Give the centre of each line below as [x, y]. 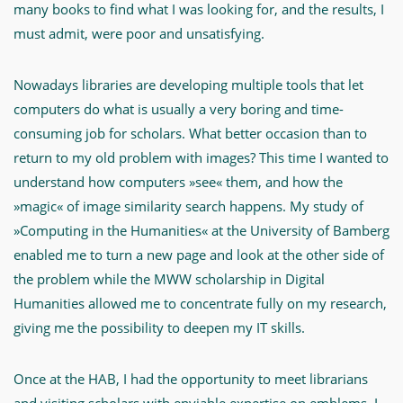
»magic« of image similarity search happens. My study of [188, 206]
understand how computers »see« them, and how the [178, 182]
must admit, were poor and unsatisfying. [141, 33]
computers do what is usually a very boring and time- [179, 109]
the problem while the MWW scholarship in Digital [169, 279]
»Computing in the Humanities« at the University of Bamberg [201, 230]
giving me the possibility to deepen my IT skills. [159, 327]
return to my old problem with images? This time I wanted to [201, 157]
